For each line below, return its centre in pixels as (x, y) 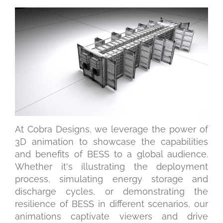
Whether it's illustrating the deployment (111, 167)
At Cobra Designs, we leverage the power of (111, 129)
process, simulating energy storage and (111, 179)
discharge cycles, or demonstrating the (111, 192)
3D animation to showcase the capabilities (111, 142)
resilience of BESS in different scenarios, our (111, 204)
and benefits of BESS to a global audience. (111, 154)
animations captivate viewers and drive (111, 217)
